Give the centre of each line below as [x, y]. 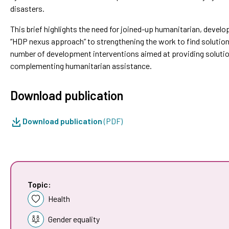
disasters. [27, 8]
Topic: [39, 184]
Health [59, 198]
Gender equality [74, 219]
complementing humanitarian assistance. [81, 65]
